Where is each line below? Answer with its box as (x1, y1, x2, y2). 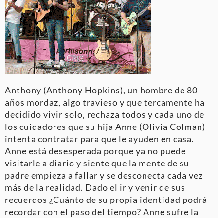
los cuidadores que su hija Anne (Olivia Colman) (5, 121, 205, 132)
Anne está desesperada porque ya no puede (5, 145, 186, 157)
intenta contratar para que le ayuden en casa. (5, 133, 194, 145)
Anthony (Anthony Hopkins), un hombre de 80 (5, 85, 198, 96)
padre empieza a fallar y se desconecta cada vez (5, 170, 203, 181)
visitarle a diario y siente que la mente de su (5, 158, 189, 169)
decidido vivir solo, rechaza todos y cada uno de (5, 109, 204, 120)
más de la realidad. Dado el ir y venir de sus (5, 182, 185, 193)
